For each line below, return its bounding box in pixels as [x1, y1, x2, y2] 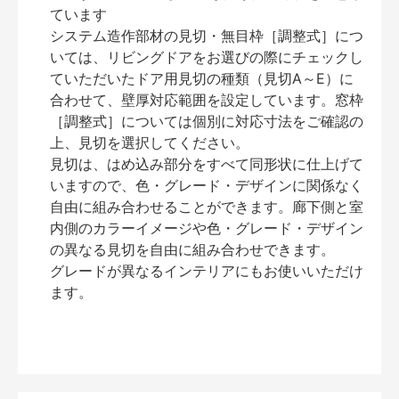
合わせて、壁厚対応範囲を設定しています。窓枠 [50, 91, 363, 110]
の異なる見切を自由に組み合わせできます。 [50, 240, 335, 259]
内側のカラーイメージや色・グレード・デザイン [50, 219, 363, 238]
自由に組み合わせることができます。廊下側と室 [50, 198, 363, 216]
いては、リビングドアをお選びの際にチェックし [50, 48, 363, 67]
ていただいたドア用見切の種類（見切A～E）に [50, 69, 354, 88]
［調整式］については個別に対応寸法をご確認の [50, 112, 363, 131]
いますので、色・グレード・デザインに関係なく [50, 176, 363, 195]
